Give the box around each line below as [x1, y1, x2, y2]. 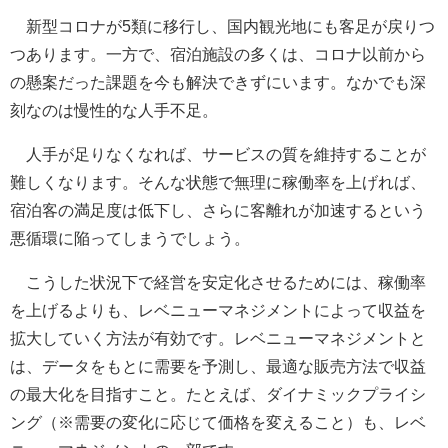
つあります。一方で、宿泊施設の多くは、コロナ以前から [10, 45, 426, 63]
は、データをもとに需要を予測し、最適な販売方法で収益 [10, 357, 426, 375]
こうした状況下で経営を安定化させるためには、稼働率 [10, 273, 426, 291]
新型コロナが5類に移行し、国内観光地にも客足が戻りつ [10, 17, 435, 35]
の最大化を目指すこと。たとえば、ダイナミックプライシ [10, 385, 426, 403]
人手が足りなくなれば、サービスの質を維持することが [10, 145, 426, 163]
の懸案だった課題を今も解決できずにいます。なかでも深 [10, 73, 426, 91]
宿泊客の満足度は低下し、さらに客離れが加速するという [10, 201, 426, 219]
